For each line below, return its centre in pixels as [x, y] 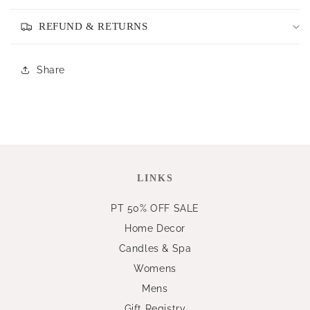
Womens [155, 268]
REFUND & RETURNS [93, 26]
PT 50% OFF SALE [155, 208]
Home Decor [155, 228]
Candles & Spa [155, 248]
